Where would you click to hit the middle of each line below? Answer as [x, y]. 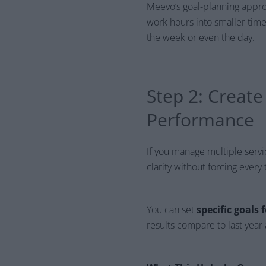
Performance [200, 120]
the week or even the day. [201, 38]
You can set [172, 210]
